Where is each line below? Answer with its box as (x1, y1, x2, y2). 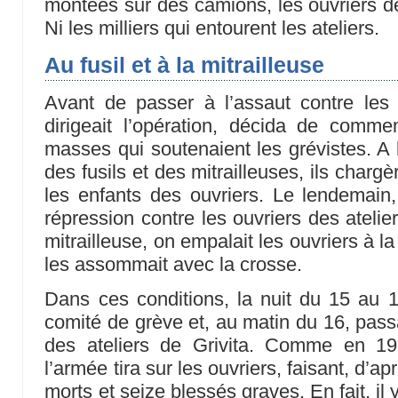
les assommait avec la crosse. (44, 253, 303, 276)
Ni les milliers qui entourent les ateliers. (44, 16, 380, 39)
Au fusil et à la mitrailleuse (44, 52, 325, 78)
